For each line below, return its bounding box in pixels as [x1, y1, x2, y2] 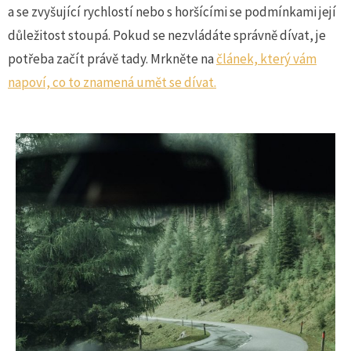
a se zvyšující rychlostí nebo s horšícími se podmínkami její [8, 2, 336, 20]
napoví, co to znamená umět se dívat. [8, 73, 216, 91]
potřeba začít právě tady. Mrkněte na [8, 49, 216, 67]
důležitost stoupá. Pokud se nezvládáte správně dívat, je [8, 26, 326, 44]
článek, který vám [216, 49, 317, 67]
